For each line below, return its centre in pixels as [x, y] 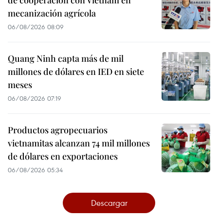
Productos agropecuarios [58, 130]
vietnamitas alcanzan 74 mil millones [79, 143]
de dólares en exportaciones [63, 156]
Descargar [109, 203]
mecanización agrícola [52, 13]
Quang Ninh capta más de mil [66, 58]
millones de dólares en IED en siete [76, 72]
